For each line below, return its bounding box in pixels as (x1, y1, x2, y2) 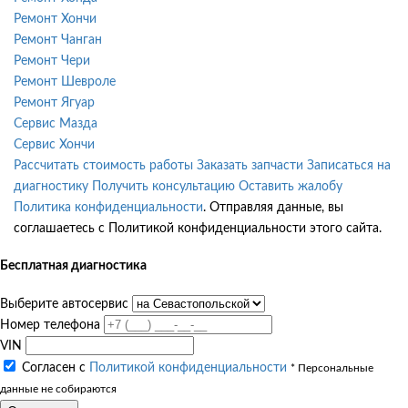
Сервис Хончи (14, 138, 95, 151)
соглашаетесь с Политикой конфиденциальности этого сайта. (14, 221, 382, 235)
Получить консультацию (92, 179, 235, 193)
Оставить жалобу (239, 179, 342, 193)
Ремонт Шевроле (14, 75, 116, 88)
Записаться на (307, 158, 391, 172)
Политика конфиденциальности (14, 200, 203, 214)
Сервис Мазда (14, 117, 97, 130)
